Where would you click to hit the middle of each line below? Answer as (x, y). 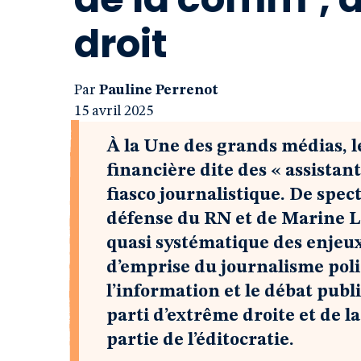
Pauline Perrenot (159, 90)
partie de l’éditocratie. (200, 340)
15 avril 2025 (114, 111)
